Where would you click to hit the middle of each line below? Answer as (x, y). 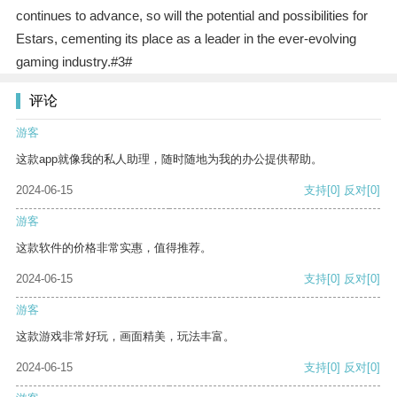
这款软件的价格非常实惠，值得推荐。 (114, 248)
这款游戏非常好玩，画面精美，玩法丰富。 (125, 337)
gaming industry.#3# (74, 62)
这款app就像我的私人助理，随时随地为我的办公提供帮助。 (169, 160)
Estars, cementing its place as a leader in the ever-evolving (186, 39)
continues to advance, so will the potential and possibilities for (191, 16)
